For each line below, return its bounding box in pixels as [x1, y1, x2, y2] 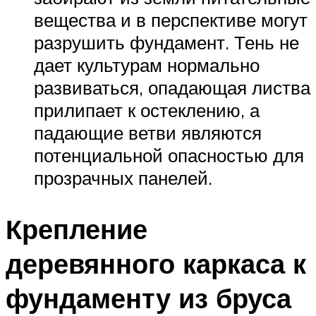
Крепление [6, 211, 147, 246]
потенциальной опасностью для [34, 143, 304, 166]
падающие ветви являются [34, 121, 262, 144]
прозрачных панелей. [34, 166, 212, 189]
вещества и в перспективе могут [34, 8, 308, 31]
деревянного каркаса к [6, 245, 306, 281]
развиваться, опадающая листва [34, 75, 310, 99]
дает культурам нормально [34, 53, 260, 76]
